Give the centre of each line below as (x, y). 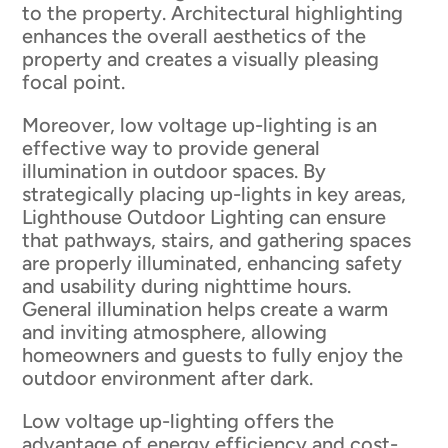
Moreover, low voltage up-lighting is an (200, 125)
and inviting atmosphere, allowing (175, 332)
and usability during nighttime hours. (187, 286)
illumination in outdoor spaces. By (174, 171)
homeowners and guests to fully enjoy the (213, 355)
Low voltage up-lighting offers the (178, 421)
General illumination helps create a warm (205, 309)
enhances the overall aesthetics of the (194, 36)
